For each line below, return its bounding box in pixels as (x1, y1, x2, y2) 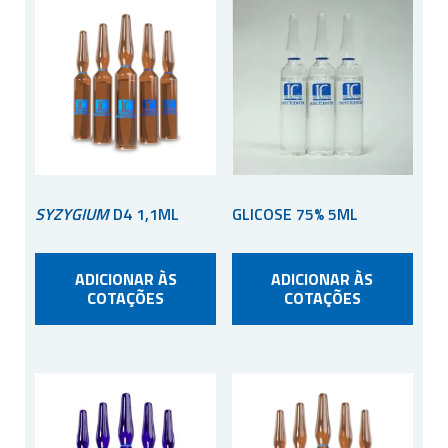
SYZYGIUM (35, 202, 109, 227)
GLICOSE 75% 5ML (231, 202, 358, 227)
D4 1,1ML (109, 202, 179, 227)
